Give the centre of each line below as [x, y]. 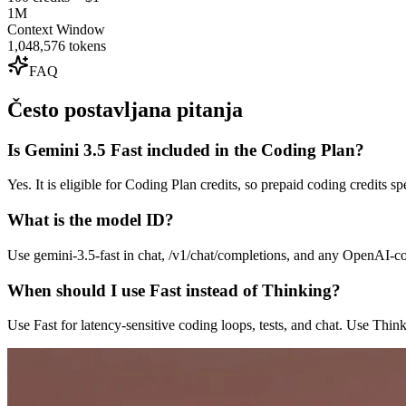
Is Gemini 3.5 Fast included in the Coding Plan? [186, 150]
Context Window [56, 29]
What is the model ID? [91, 220]
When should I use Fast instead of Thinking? [174, 290]
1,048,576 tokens [57, 45]
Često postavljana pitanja [125, 109]
